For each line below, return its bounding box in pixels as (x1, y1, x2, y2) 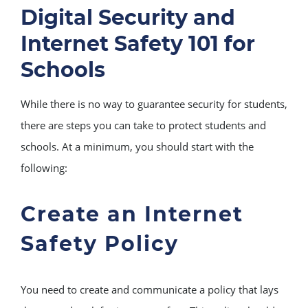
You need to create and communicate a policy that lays (21, 282, 278, 296)
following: (21, 160, 67, 175)
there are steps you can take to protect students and (21, 118, 266, 132)
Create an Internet (21, 201, 243, 227)
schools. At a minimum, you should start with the (21, 139, 254, 153)
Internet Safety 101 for (21, 30, 255, 56)
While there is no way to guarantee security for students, (21, 96, 287, 111)
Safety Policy (21, 230, 179, 256)
